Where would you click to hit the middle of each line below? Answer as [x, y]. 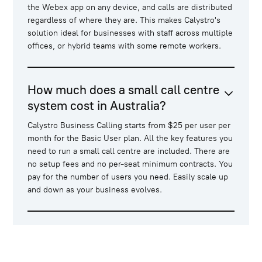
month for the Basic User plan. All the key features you [130, 139]
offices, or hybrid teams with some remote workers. [125, 46]
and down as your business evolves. [95, 190]
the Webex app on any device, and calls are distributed [130, 7]
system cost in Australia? [97, 105]
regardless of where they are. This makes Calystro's [124, 20]
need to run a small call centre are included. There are [129, 151]
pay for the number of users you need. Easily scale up [128, 177]
